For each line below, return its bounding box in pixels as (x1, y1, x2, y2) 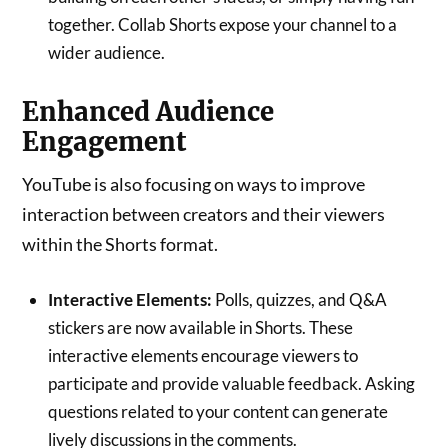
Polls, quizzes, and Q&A (211, 288, 387, 310)
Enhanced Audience (22, 95, 275, 128)
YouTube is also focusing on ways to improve (22, 172, 366, 195)
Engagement (22, 125, 187, 158)
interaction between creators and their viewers (22, 202, 386, 225)
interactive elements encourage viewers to (47, 344, 358, 366)
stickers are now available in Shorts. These (47, 316, 353, 338)
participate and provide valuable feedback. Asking (47, 372, 415, 394)
